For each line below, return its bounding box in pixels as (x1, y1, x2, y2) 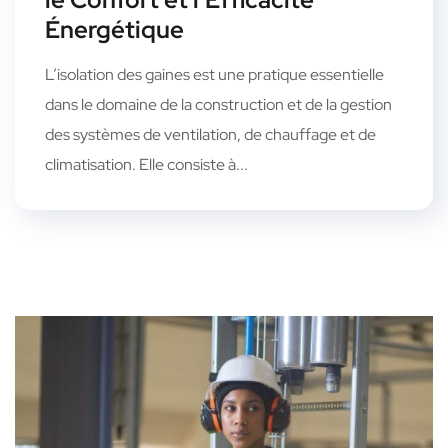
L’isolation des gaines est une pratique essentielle (45, 64, 384, 86)
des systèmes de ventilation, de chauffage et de (45, 124, 376, 146)
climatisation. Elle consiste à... (45, 154, 248, 176)
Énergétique (45, 14, 184, 46)
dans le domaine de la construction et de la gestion (45, 94, 392, 116)
